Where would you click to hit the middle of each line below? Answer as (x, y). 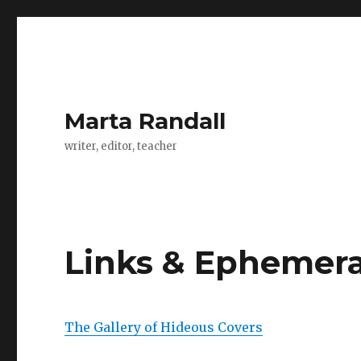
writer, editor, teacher (121, 146)
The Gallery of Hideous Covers (164, 327)
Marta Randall (145, 121)
